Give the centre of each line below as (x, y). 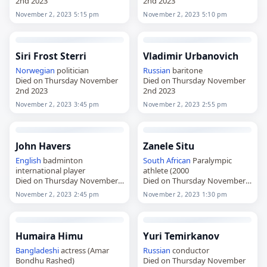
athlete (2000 (166, 170)
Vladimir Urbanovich (191, 56)
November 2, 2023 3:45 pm (57, 104)
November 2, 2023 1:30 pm (185, 194)
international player (50, 170)
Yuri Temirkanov (181, 236)
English (28, 160)
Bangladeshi (37, 250)
